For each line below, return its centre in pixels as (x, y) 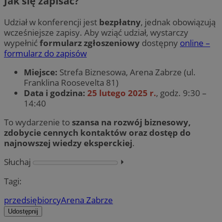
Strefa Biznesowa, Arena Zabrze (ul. (127, 72)
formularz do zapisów (45, 53)
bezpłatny (120, 22)
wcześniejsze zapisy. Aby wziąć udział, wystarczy (96, 32)
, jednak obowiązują (178, 22)
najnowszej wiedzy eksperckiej (68, 143)
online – (195, 43)
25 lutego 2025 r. (122, 93)
